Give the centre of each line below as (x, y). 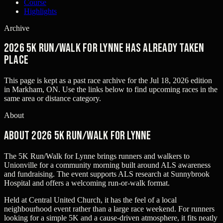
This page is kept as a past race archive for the (76, 81)
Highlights (40, 11)
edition (200, 81)
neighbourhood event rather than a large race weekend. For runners (109, 209)
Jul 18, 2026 (169, 81)
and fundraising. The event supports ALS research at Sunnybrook (107, 174)
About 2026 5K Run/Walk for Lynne (78, 136)
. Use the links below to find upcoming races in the (138, 90)
